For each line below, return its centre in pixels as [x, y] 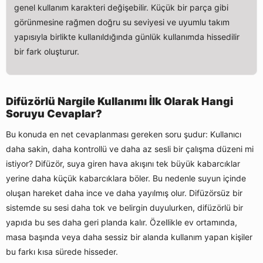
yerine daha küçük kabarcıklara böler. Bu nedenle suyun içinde [126, 178]
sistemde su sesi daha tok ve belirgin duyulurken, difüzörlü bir [124, 208]
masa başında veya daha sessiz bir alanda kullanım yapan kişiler [129, 237]
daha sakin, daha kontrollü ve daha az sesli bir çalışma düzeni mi [130, 149]
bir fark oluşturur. [47, 52]
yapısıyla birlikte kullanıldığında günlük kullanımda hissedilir [127, 37]
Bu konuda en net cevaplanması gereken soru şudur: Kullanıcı [124, 134]
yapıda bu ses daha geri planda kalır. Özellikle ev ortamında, [122, 222]
